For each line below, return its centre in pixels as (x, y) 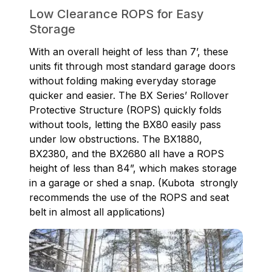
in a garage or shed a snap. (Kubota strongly (134, 183)
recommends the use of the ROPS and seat (129, 198)
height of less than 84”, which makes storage (133, 168)
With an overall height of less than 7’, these (129, 52)
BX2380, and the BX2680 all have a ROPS (127, 154)
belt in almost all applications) (103, 212)
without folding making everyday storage (123, 81)
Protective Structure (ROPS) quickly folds (125, 110)
